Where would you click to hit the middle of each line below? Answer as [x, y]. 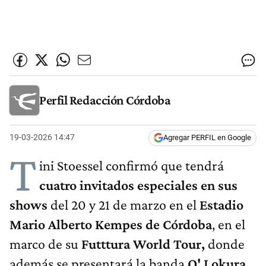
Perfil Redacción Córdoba [105, 100]
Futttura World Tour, [145, 244]
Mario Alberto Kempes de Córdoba [111, 224]
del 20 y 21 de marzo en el [125, 205]
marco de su [45, 244]
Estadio [221, 205]
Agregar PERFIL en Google [207, 138]
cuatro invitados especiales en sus [138, 185]
